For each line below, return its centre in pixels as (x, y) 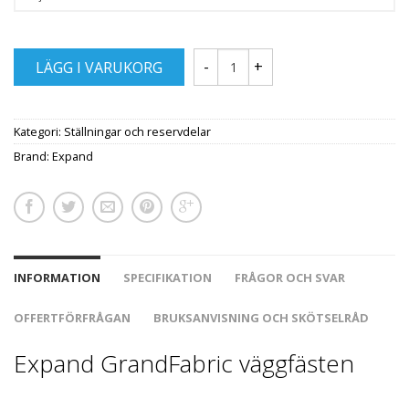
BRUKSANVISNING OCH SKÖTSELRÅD (261, 318)
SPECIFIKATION (168, 278)
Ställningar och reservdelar (137, 132)
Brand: (33, 157)
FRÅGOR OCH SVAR (290, 278)
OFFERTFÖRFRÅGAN (72, 318)
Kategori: (39, 132)
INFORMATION (57, 278)
